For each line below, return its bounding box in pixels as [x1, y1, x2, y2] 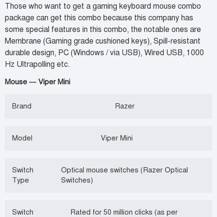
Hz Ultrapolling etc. [5, 60, 70, 70]
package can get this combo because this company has [5, 13, 193, 23]
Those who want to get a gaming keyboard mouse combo [5, 1, 201, 12]
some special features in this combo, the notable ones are [5, 25, 201, 35]
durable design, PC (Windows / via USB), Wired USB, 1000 [5, 48, 204, 58]
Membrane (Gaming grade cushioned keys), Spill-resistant [5, 36, 201, 46]
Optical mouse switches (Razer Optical [61, 165, 188, 174]
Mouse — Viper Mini [5, 77, 70, 86]
